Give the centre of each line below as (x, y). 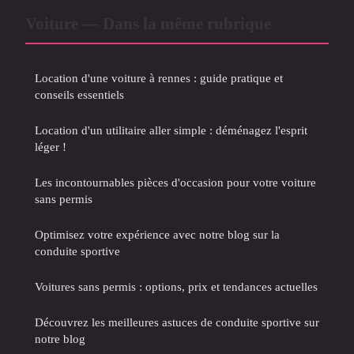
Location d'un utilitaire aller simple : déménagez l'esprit (171, 130)
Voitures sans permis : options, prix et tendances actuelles (176, 286)
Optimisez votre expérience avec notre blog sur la (157, 234)
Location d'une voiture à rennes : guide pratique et (159, 77)
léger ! (51, 146)
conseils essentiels (79, 94)
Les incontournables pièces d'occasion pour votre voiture (175, 182)
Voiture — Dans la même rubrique (148, 23)
